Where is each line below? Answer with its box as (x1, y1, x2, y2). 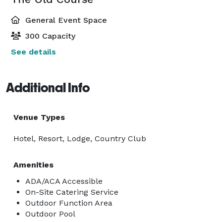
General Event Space (23, 15, 107, 25)
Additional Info (6, 80, 90, 95)
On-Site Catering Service (25, 187, 118, 197)
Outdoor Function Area (25, 198, 112, 208)
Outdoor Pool (25, 209, 75, 219)
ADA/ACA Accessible (25, 176, 103, 186)
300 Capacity (23, 31, 75, 41)
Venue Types (13, 112, 65, 122)
